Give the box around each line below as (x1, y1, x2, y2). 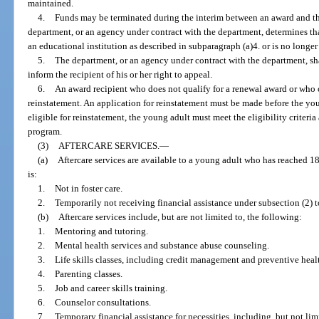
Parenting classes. (54, 268, 122, 279)
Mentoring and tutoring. (54, 225, 148, 236)
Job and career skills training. (54, 282, 167, 293)
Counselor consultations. (54, 296, 151, 308)
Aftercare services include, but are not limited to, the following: (58, 211, 302, 222)
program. (28, 125, 63, 137)
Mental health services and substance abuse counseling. (54, 239, 269, 251)
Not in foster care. (54, 182, 122, 194)
